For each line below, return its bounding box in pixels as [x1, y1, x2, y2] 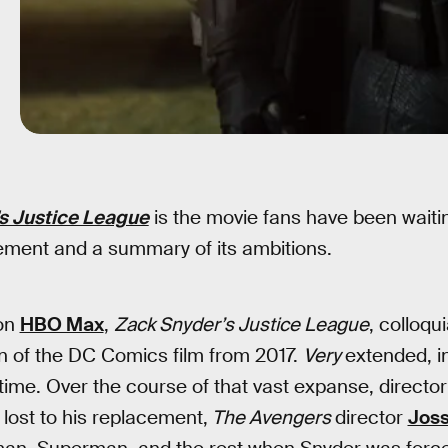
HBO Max [19, 311, 104, 337]
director [334, 404, 408, 430]
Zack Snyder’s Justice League [113, 311, 369, 337]
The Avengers [207, 404, 335, 430]
